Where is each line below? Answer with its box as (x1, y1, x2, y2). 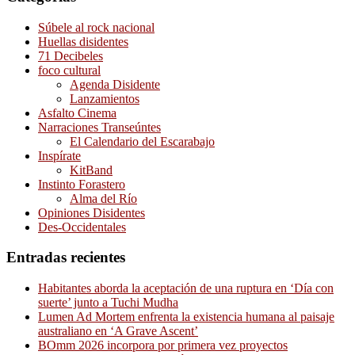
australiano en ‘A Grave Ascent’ (38, 324, 198, 338)
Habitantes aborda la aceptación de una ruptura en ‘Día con (38, 281, 334, 296)
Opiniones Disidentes (38, 205, 145, 219)
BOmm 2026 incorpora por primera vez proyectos (38, 338, 288, 353)
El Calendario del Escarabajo (70, 134, 215, 148)
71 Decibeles (38, 48, 103, 63)
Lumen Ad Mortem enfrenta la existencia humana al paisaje (38, 310, 334, 324)
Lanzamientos (70, 91, 139, 105)
